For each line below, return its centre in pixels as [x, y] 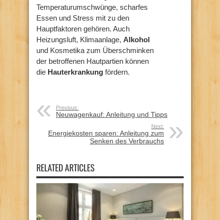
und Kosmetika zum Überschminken [95, 50]
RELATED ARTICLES [66, 167]
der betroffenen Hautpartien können [93, 61]
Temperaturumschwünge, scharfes [92, 7]
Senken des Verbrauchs [127, 141]
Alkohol [137, 39]
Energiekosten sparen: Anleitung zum [106, 133]
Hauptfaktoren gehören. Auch [83, 28]
